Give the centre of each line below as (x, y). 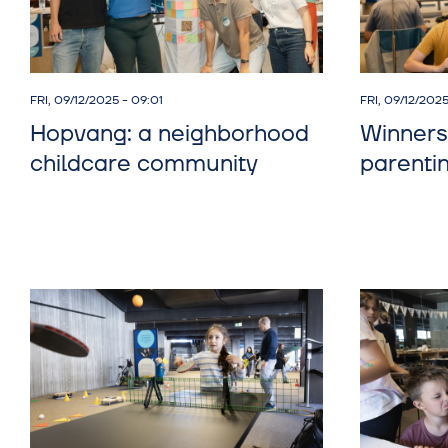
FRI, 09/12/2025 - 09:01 (96, 100)
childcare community (144, 163)
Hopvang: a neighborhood (169, 133)
